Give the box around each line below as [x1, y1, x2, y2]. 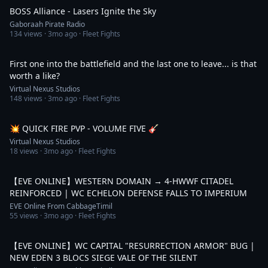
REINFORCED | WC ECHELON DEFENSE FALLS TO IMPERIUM [10, 187, 247, 199]
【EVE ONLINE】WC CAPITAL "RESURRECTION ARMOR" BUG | [10, 240, 255, 251]
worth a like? [10, 70, 60, 81]
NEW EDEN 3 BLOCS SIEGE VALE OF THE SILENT [10, 252, 197, 263]
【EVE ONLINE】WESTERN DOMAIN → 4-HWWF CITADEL [10, 175, 233, 187]
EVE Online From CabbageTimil [10, 201, 112, 211]
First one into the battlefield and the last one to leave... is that [10, 58, 257, 69]
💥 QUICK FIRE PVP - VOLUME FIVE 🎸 [10, 123, 159, 134]
